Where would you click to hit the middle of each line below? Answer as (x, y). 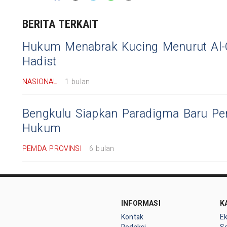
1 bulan (77, 82)
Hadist (40, 62)
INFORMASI (141, 204)
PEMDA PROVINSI (52, 149)
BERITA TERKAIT (61, 24)
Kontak (133, 217)
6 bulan (102, 149)
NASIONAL (40, 82)
